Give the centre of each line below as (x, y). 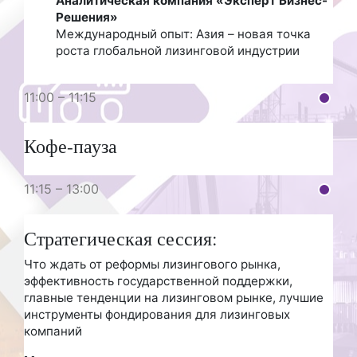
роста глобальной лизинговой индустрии (178, 50)
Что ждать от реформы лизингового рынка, (152, 264)
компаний (53, 331)
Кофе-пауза (71, 146)
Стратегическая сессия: (121, 238)
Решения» (87, 17)
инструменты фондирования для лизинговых (157, 314)
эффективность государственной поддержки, (158, 280)
